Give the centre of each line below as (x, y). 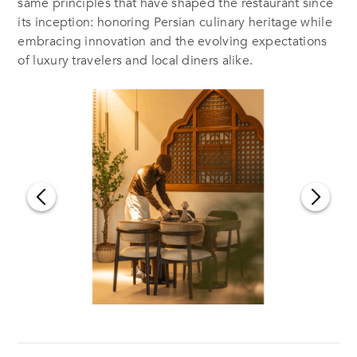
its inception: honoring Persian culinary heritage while (175, 23)
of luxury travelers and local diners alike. (135, 61)
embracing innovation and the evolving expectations (173, 42)
